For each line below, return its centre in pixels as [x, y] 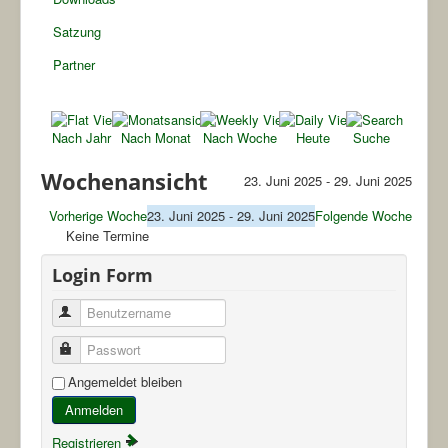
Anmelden [94, 410]
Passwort [102, 350]
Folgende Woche [363, 216]
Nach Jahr [81, 137]
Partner [74, 65]
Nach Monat [156, 137]
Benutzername [117, 313]
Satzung [77, 32]
